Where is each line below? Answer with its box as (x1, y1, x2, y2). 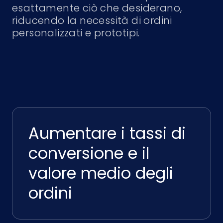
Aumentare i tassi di (28, 122, 186, 144)
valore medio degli (28, 162, 173, 184)
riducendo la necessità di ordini (12, 13, 172, 27)
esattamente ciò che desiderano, (12, 1, 182, 15)
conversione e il (28, 142, 149, 164)
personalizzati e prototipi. (12, 26, 140, 40)
